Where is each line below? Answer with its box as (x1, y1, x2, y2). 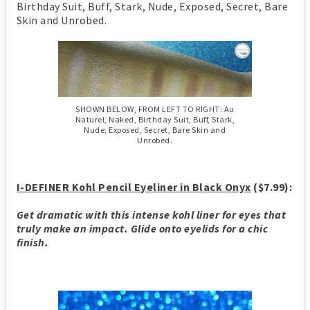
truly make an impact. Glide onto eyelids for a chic (16, 221, 268, 236)
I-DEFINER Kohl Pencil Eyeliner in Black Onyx (16, 180, 251, 194)
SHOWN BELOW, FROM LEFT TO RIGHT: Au (75, 104, 235, 115)
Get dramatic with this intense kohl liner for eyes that (16, 208, 286, 222)
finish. (16, 235, 49, 250)
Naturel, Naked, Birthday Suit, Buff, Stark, (75, 114, 235, 125)
